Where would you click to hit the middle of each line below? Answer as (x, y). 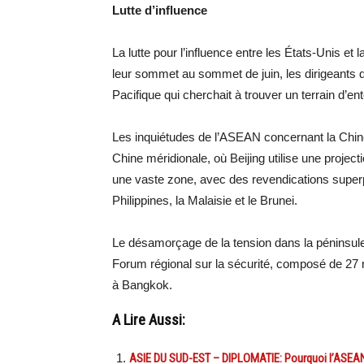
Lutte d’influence (160, 10)
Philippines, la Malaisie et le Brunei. (205, 200)
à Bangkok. (142, 285)
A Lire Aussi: (149, 320)
